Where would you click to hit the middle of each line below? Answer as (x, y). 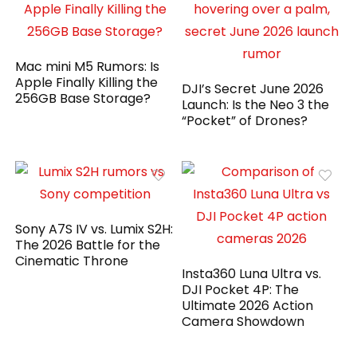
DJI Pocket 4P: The (241, 289)
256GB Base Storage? (83, 98)
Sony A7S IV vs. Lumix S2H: (94, 229)
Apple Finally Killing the (87, 82)
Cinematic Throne (72, 261)
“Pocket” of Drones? (245, 120)
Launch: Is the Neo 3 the (256, 104)
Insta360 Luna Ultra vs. (252, 273)
